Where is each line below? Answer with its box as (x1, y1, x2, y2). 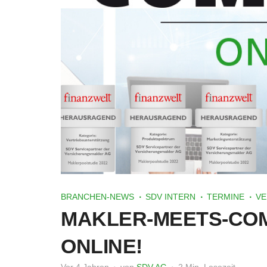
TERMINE (207, 192, 244, 201)
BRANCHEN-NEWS (61, 192, 134, 201)
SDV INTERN (145, 192, 195, 201)
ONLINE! (61, 235, 142, 257)
